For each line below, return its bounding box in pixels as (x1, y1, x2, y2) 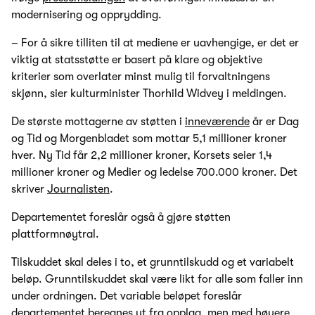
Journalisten (47, 183, 110, 196)
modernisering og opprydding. (11, 8, 162, 22)
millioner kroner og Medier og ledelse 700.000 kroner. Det (11, 166, 297, 179)
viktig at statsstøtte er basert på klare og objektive (11, 53, 262, 67)
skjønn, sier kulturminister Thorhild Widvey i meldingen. (11, 87, 287, 101)
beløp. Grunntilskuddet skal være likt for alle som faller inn (11, 273, 303, 286)
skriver (11, 183, 47, 196)
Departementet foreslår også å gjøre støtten (11, 211, 231, 224)
